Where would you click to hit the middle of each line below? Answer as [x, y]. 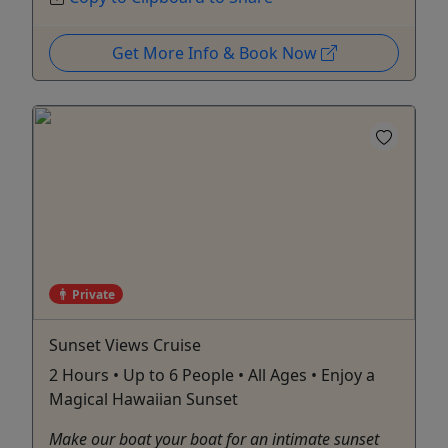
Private [91, 294]
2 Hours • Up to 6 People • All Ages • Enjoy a [212, 375]
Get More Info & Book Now [216, 52]
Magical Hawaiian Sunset [143, 399]
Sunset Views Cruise [125, 345]
